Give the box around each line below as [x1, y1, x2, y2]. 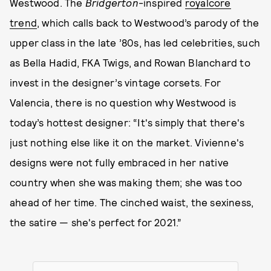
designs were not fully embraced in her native [10, 155, 229, 168]
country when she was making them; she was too [10, 175, 243, 188]
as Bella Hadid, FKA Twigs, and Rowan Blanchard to [10, 56, 250, 68]
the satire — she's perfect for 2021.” [10, 215, 182, 228]
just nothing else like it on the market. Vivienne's [10, 135, 244, 148]
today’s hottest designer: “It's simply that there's [10, 116, 245, 128]
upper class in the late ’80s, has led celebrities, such [10, 36, 261, 48]
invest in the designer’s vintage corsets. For [10, 76, 221, 88]
